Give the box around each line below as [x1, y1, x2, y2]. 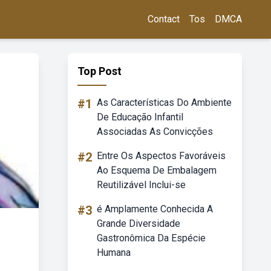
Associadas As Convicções [97, 126, 213, 137]
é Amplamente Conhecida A [97, 203, 213, 215]
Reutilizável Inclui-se [97, 179, 186, 191]
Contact [148, 13, 180, 25]
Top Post [77, 65, 122, 77]
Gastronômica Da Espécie [97, 232, 206, 244]
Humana [97, 247, 131, 258]
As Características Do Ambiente [97, 97, 232, 108]
